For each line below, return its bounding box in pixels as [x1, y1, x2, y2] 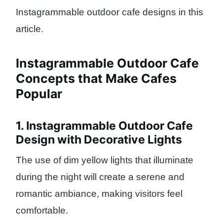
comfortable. [16, 205, 68, 216]
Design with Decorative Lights [16, 132, 182, 147]
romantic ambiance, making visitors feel [16, 188, 183, 199]
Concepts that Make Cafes [16, 71, 177, 86]
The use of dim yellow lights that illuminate [16, 155, 193, 166]
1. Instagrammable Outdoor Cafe [16, 118, 193, 133]
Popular [16, 86, 62, 102]
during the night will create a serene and [16, 172, 184, 183]
